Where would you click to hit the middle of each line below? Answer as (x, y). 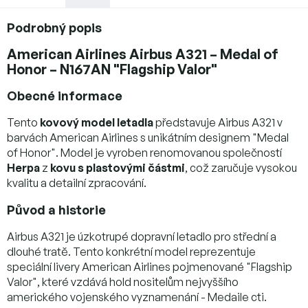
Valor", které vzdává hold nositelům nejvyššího (123, 282)
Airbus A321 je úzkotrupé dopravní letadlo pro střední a (142, 236)
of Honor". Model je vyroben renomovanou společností (144, 152)
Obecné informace (65, 95)
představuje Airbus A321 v (218, 122)
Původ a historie (56, 209)
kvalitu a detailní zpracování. (77, 183)
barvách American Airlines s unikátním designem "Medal (148, 137)
